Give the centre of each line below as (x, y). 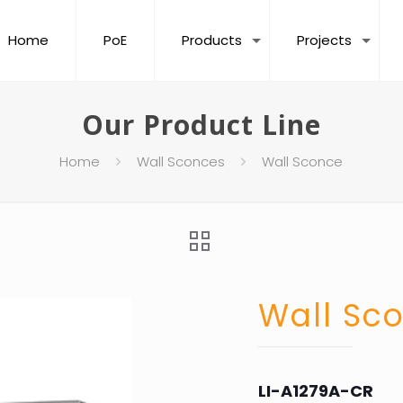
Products (211, 40)
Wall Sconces (181, 161)
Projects (324, 40)
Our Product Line (201, 125)
